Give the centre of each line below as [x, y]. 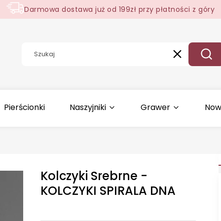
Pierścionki [25, 107]
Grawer [156, 107]
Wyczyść [191, 58]
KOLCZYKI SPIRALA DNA [108, 190]
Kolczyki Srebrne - [94, 176]
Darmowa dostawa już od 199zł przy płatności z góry [119, 9]
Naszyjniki [88, 107]
